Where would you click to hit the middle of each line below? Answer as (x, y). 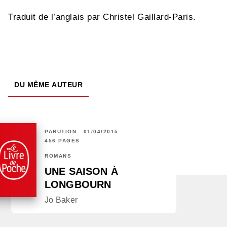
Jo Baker (61, 200)
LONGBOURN (78, 185)
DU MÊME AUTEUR (48, 85)
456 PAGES (62, 141)
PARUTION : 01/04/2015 (82, 132)
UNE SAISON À (81, 172)
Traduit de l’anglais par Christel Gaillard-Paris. (102, 17)
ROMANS (58, 156)
